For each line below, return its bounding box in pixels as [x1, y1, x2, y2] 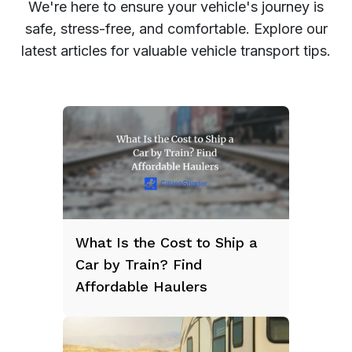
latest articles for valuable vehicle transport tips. [21, 42, 331, 59]
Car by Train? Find [75, 255, 202, 273]
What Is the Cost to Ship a [75, 233, 258, 251]
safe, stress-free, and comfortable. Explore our [24, 20, 328, 37]
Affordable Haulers [75, 277, 207, 295]
